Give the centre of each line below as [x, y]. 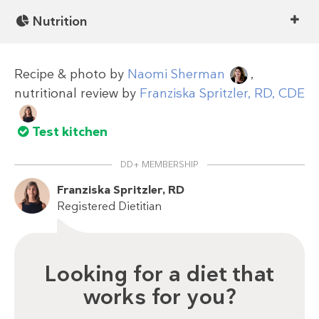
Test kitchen [70, 131]
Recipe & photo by [71, 74]
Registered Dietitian [109, 206]
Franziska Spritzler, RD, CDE [222, 94]
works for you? [159, 297]
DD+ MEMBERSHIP [159, 164]
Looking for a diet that [159, 274]
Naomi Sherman [176, 74]
